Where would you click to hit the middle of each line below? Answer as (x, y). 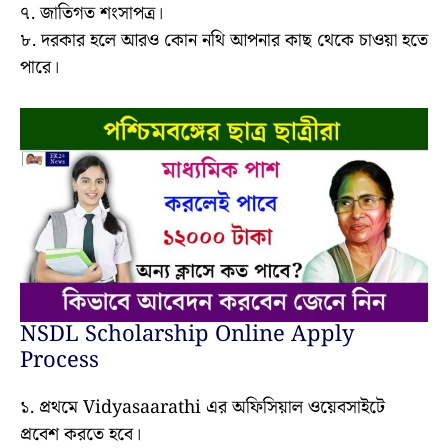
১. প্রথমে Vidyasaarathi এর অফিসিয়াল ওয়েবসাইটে (202, 408)
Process (59, 361)
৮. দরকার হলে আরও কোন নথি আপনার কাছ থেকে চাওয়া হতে (224, 41)
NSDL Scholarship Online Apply (187, 335)
